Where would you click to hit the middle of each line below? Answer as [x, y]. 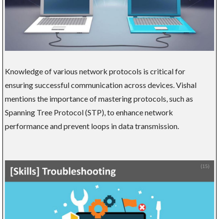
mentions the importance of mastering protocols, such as [99, 99]
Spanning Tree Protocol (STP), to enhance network [89, 112]
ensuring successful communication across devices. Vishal [101, 85]
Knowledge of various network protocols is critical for [95, 71]
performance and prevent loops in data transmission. [92, 126]
